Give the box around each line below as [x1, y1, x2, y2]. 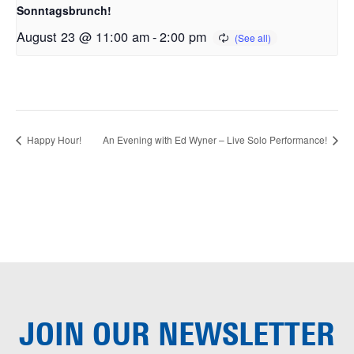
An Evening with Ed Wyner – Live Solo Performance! [103, 132, 330, 146]
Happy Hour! [24, 132, 81, 146]
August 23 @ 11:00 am [17, 27, 149, 47]
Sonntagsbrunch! [17, 2, 111, 19]
